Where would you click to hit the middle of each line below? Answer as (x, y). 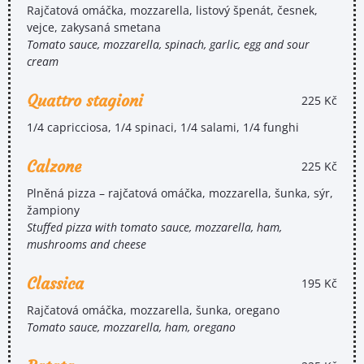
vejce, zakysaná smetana (94, 27)
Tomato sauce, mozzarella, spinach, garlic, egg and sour (168, 44)
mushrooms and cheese (87, 244)
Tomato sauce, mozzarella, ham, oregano (131, 327)
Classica (55, 283)
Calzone (54, 166)
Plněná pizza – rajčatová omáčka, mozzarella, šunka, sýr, (180, 193)
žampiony (53, 210)
